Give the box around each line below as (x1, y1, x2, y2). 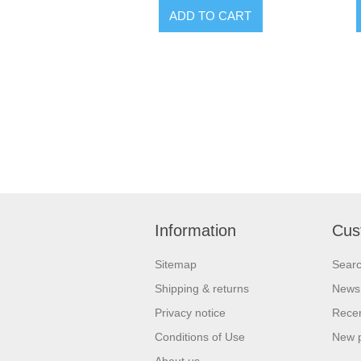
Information (155, 221, 236, 239)
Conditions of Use (155, 330, 245, 343)
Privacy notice (155, 305, 226, 319)
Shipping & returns (155, 281, 249, 295)
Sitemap (155, 257, 197, 271)
